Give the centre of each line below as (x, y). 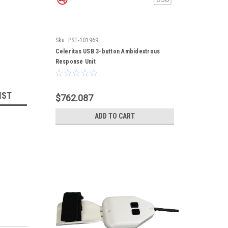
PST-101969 (83, 40)
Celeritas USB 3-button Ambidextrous (108, 51)
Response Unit (75, 62)
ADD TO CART (115, 116)
